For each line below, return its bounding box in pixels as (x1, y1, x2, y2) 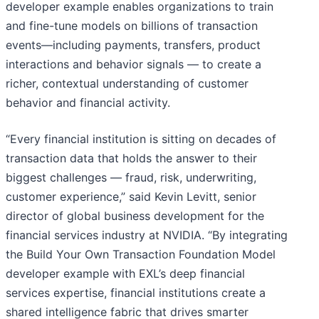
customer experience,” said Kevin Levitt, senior (6, 189, 256, 204)
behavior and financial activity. (6, 95, 170, 110)
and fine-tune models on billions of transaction (6, 19, 258, 33)
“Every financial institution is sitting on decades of (6, 132, 276, 147)
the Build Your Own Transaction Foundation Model (6, 247, 276, 262)
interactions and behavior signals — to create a (6, 57, 261, 72)
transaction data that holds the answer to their (6, 151, 257, 166)
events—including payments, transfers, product (6, 38, 261, 53)
